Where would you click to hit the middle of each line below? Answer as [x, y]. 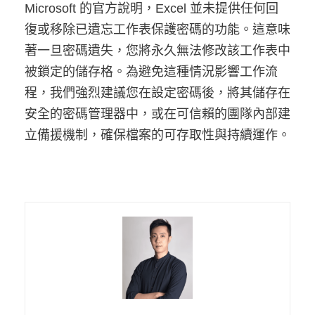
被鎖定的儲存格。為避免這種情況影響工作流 [151, 72]
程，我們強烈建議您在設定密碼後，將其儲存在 [157, 93]
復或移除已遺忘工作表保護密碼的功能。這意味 [157, 30]
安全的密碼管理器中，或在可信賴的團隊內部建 [157, 114]
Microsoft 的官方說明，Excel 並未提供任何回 [152, 9]
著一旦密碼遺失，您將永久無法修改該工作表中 [157, 51]
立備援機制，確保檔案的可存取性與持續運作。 [157, 135]
